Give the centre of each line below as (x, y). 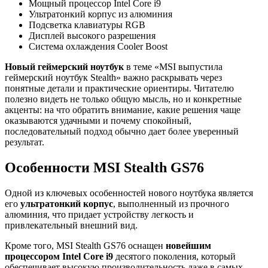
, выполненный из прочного (171, 203)
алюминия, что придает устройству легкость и (99, 214)
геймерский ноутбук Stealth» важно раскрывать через (113, 77)
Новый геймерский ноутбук (64, 66)
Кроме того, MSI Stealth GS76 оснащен (85, 245)
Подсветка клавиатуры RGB (87, 25)
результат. (25, 142)
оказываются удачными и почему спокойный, (98, 120)
